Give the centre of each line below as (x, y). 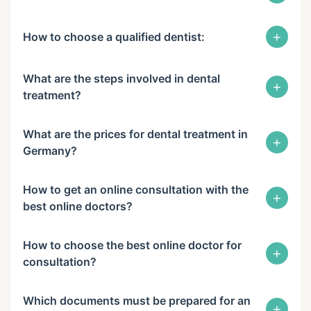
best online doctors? (78, 206)
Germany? (50, 151)
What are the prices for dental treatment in (135, 134)
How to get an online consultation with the (136, 190)
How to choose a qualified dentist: (114, 37)
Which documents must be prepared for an (137, 301)
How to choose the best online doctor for (132, 245)
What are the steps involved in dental (121, 78)
